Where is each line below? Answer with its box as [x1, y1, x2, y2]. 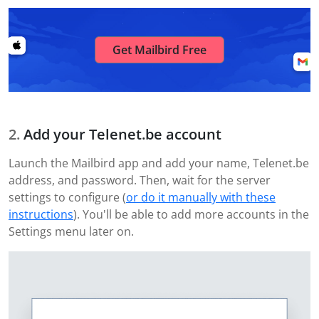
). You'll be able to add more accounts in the [73, 206, 309, 223]
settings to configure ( [9, 189, 126, 206]
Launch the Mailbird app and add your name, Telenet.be [9, 155, 309, 172]
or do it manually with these [126, 189, 276, 206]
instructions [9, 206, 73, 223]
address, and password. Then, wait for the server [9, 172, 271, 189]
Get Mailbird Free [113, 42, 206, 58]
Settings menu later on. [9, 224, 134, 240]
